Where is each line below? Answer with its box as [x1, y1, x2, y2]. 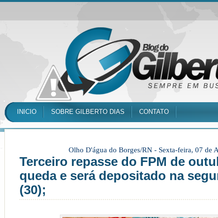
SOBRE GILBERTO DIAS [51, 108, 125, 115]
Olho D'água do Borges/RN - [69, 146, 159, 154]
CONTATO [139, 108, 169, 115]
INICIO [17, 108, 36, 115]
